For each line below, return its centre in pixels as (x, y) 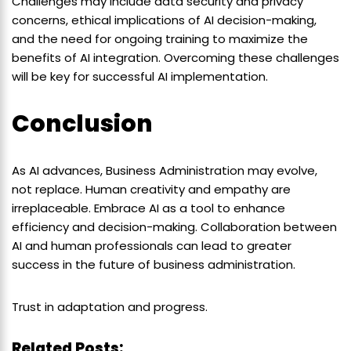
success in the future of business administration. (154, 265)
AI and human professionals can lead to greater (152, 246)
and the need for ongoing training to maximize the (160, 39)
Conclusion (82, 124)
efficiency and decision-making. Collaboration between (174, 227)
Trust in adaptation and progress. (110, 307)
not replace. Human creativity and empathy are (151, 190)
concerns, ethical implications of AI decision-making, (164, 20)
